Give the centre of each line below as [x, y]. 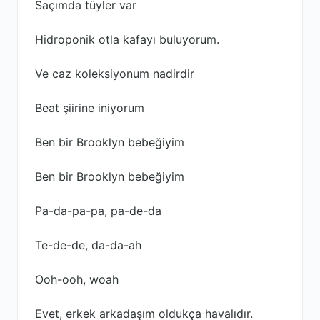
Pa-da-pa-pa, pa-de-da [98, 211]
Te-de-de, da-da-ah [88, 245]
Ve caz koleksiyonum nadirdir [115, 74]
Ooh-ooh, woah [77, 279]
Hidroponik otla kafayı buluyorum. [127, 39]
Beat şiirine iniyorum [90, 108]
